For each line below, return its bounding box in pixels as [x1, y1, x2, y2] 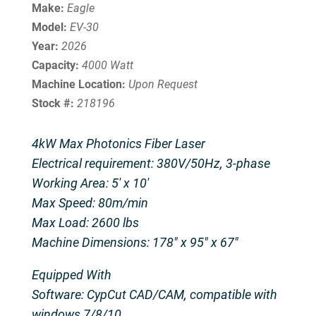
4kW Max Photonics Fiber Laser [31, 135, 205, 151]
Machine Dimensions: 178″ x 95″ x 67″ [31, 234, 238, 250]
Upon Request [128, 77, 197, 91]
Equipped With [31, 267, 111, 282]
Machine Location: [31, 77, 128, 91]
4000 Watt [81, 58, 133, 72]
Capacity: [31, 58, 82, 72]
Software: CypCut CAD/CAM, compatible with [31, 286, 277, 302]
